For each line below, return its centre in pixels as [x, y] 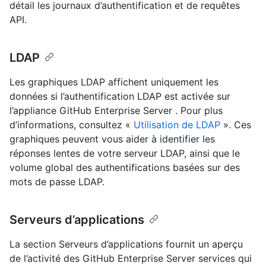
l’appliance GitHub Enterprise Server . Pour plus [116, 110]
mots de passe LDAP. [57, 181]
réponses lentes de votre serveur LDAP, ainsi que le [125, 153]
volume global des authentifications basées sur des [125, 167]
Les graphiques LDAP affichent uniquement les [114, 82]
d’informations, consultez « [72, 124]
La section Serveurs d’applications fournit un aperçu [126, 244]
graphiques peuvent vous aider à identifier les [112, 139]
